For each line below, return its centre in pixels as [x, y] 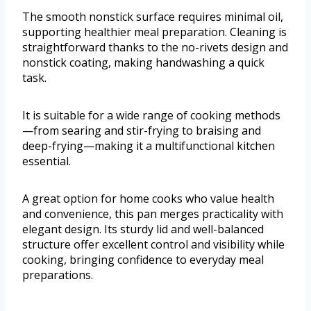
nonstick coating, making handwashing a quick [143, 63]
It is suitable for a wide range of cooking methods [151, 116]
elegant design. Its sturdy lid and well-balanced [143, 229]
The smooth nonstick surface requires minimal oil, [153, 17]
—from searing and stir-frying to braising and [142, 131]
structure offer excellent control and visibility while [153, 245]
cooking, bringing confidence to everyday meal [143, 260]
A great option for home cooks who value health [148, 199]
